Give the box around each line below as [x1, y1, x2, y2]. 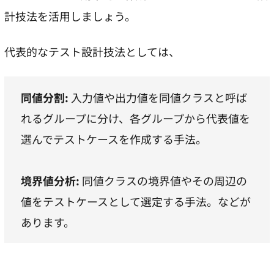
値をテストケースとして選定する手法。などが [20, 193, 251, 210]
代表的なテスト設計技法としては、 [4, 43, 180, 60]
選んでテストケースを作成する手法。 [20, 131, 207, 147]
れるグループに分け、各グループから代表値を [20, 110, 250, 127]
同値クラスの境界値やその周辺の [81, 172, 247, 189]
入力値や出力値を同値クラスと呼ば [70, 89, 247, 106]
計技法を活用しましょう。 [4, 7, 136, 24]
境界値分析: [20, 172, 82, 189]
